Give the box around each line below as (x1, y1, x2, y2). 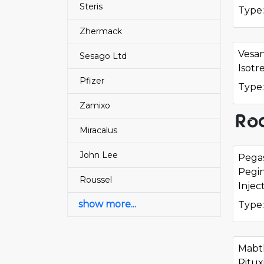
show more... (78, 199, 136, 210)
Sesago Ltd (80, 51, 127, 61)
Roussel (80, 174, 112, 185)
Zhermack (80, 26, 122, 37)
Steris (80, 1, 103, 12)
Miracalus (80, 125, 117, 136)
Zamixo (80, 100, 110, 111)
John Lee (80, 150, 118, 160)
